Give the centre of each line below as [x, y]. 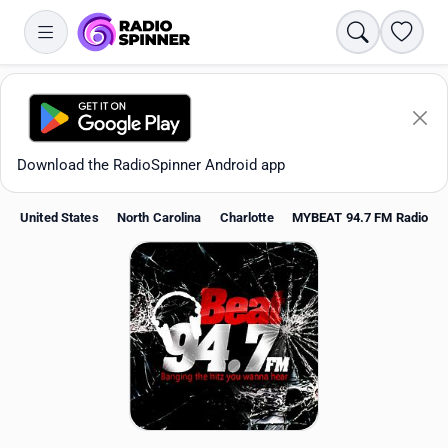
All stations [65, 403]
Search [379, 30]
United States [59, 217]
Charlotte [246, 217]
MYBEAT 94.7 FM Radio [360, 217]
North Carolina [159, 217]
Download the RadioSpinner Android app [151, 165]
